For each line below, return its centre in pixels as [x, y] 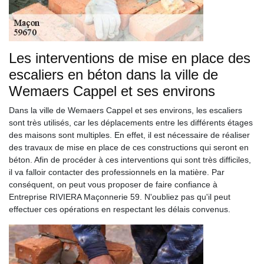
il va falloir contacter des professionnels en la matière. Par [117, 172]
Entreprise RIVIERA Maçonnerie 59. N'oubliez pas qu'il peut [120, 197]
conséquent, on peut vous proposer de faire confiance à [113, 184]
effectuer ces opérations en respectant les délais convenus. [120, 209]
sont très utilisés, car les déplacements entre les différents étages [131, 123]
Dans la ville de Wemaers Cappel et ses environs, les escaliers [126, 110]
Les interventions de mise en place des [130, 58]
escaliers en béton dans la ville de [113, 75]
